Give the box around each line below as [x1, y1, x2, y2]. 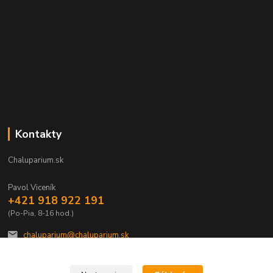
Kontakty [15, 126, 62, 141]
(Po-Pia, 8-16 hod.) [8, 208, 74, 218]
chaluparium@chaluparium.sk [23, 230, 129, 241]
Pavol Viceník [8, 182, 56, 193]
